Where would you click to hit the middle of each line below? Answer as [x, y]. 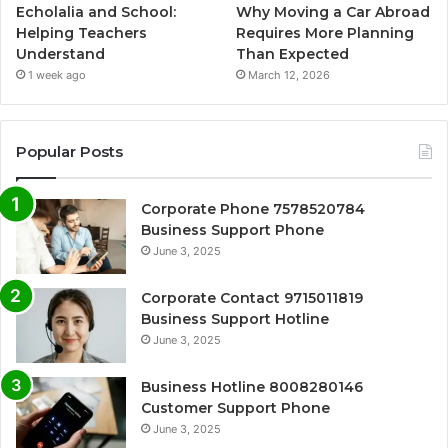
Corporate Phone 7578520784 [253, 209]
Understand [60, 54]
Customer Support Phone [235, 408]
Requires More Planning [325, 33]
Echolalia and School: [96, 12]
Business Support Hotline [235, 319]
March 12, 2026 [289, 75]
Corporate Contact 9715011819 [252, 298]
